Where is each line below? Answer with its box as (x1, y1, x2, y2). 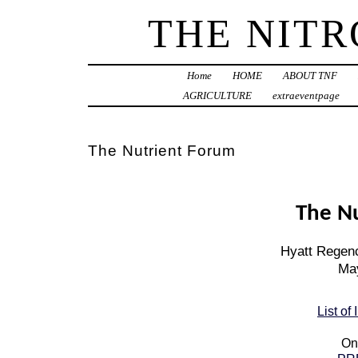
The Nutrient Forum (87, 142, 236, 160)
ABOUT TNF (283, 70, 338, 82)
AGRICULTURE (182, 89, 252, 102)
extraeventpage (272, 89, 340, 102)
